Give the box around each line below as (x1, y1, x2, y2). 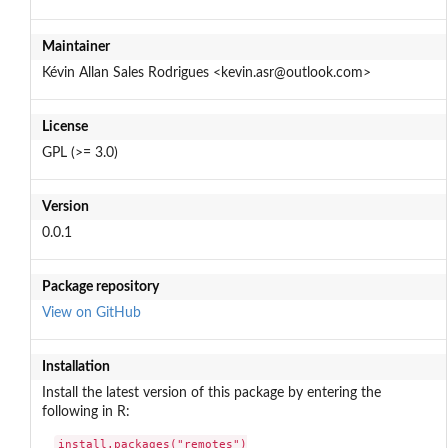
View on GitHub (41, 305, 141, 320)
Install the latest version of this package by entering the (41, 385, 381, 400)
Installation (41, 359, 110, 374)
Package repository (41, 279, 159, 294)
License (41, 119, 88, 134)
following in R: (41, 404, 130, 419)
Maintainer (41, 39, 110, 54)
